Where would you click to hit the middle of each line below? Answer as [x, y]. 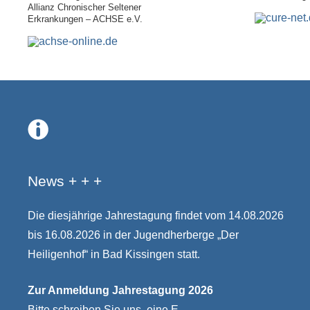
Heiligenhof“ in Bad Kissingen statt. [114, 254]
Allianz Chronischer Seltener [84, 7]
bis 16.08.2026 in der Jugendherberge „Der [133, 235]
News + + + [65, 181]
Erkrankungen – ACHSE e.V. [85, 19]
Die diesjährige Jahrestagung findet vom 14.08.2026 [156, 216]
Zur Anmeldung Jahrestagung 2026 [120, 290]
